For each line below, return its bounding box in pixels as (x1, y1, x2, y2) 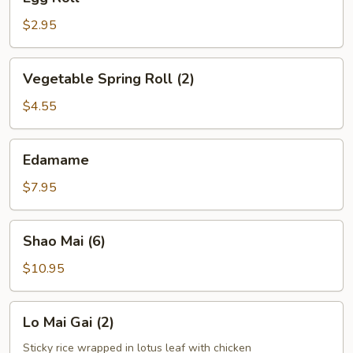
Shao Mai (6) (23, 232, 106, 251)
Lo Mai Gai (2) (23, 313, 114, 332)
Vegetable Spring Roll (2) (23, 69, 195, 88)
